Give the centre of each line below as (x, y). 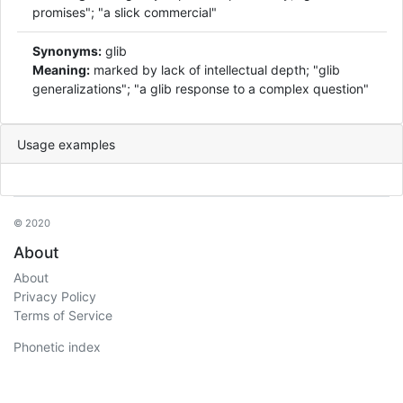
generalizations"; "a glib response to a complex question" (201, 89)
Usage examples (66, 144)
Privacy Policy (55, 296)
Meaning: (61, 70)
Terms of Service (63, 315)
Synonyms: (67, 51)
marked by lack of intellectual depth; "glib (215, 70)
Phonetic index (57, 347)
